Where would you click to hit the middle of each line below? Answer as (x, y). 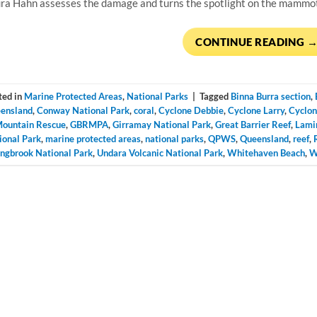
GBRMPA (89, 124)
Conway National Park (83, 110)
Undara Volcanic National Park (160, 152)
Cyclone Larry (256, 110)
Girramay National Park (161, 124)
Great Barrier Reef (253, 124)
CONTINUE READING (251, 41)
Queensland (264, 138)
